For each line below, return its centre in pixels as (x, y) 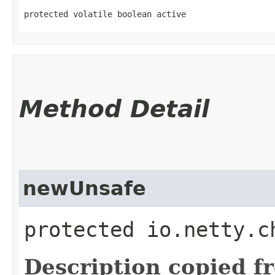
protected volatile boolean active (105, 14)
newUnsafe (84, 188)
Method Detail (114, 109)
